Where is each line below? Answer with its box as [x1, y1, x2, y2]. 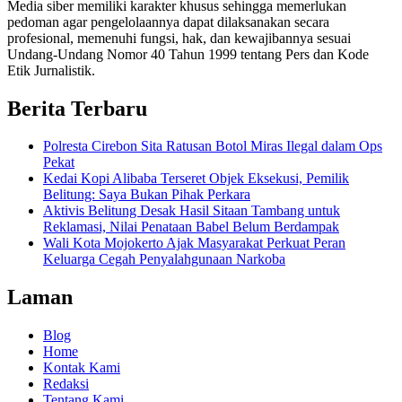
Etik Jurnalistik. [7, 62, 95, 78]
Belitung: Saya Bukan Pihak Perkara [43, 187, 250, 203]
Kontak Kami [43, 360, 120, 376]
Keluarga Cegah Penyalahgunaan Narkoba [43, 251, 285, 267]
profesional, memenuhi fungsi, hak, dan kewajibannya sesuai [7, 30, 351, 46]
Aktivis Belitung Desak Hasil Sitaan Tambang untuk [43, 203, 340, 219]
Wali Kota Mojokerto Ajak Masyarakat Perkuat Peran [43, 235, 345, 251]
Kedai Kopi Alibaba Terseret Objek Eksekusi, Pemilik [43, 170, 349, 187]
